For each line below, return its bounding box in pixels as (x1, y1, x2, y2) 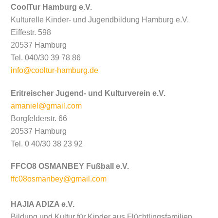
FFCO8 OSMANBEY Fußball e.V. (11, 162, 129, 171)
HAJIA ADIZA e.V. (11, 200, 75, 209)
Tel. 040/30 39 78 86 (11, 53, 81, 62)
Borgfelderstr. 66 (11, 114, 68, 123)
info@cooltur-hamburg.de (11, 66, 99, 74)
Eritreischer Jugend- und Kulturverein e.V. (11, 89, 166, 97)
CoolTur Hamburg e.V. (11, 2, 92, 11)
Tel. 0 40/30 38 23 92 (11, 139, 83, 148)
